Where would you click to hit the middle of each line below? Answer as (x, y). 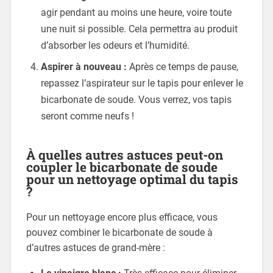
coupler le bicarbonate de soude (122, 167)
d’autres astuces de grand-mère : (95, 248)
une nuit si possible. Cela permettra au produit (139, 29)
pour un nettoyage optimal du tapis (132, 179)
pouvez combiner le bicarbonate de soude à (119, 233)
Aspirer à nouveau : (83, 67)
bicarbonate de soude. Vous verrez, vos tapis (136, 100)
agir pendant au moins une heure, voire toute (136, 13)
